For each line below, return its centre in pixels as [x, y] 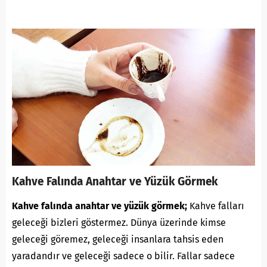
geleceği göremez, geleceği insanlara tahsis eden [118, 239]
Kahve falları [216, 206]
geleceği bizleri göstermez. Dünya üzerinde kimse [119, 222]
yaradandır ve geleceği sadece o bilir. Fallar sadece [123, 256]
